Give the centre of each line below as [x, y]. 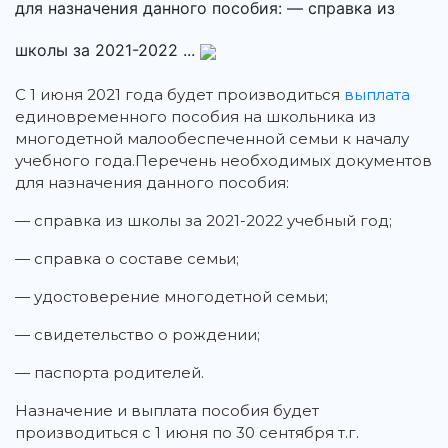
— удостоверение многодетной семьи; [171, 297]
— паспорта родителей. [109, 373]
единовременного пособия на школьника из [195, 117]
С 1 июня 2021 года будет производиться [179, 95]
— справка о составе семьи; [127, 259]
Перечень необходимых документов [283, 161]
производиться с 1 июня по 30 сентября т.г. [187, 433]
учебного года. [75, 161]
